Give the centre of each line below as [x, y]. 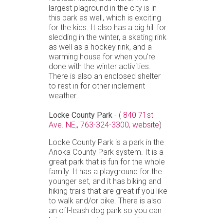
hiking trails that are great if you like [108, 191]
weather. [63, 95]
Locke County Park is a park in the [106, 142]
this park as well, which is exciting [105, 18]
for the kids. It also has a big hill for [108, 27]
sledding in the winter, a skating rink [108, 37]
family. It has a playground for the [105, 171]
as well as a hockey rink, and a [100, 47]
